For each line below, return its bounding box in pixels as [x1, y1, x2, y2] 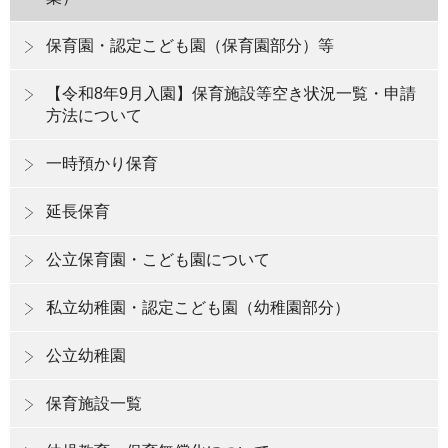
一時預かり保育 [46, 155, 158, 173]
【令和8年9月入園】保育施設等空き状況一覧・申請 [46, 85, 416, 103]
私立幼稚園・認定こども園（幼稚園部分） [46, 299, 350, 317]
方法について [46, 107, 142, 125]
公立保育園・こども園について [46, 251, 270, 269]
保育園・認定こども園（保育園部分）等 [46, 37, 334, 55]
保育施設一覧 [46, 395, 142, 413]
